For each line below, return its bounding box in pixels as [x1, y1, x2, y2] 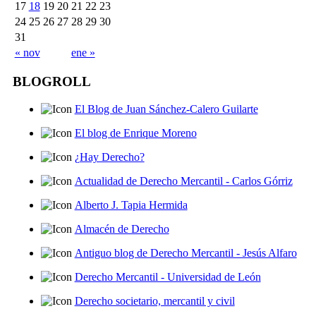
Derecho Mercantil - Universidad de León [74, 270, 261, 283]
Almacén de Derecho [74, 222, 169, 235]
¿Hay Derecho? [74, 150, 145, 163]
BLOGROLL [12, 74, 91, 90]
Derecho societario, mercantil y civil [74, 294, 235, 307]
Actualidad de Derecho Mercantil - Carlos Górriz [74, 174, 293, 187]
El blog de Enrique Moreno [74, 126, 197, 139]
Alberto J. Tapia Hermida [74, 198, 188, 211]
